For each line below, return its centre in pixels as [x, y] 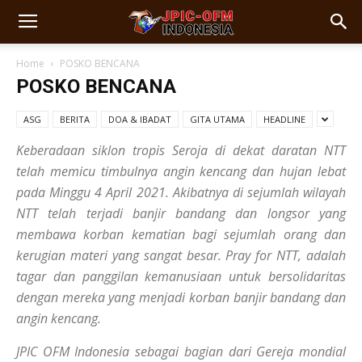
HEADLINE [284, 119]
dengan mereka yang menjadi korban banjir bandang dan [181, 297]
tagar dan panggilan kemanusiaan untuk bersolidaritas [181, 276]
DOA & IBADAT [140, 119]
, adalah [322, 255]
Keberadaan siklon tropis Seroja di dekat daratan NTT [181, 150]
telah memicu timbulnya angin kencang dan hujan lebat [181, 171]
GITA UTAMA [217, 119]
